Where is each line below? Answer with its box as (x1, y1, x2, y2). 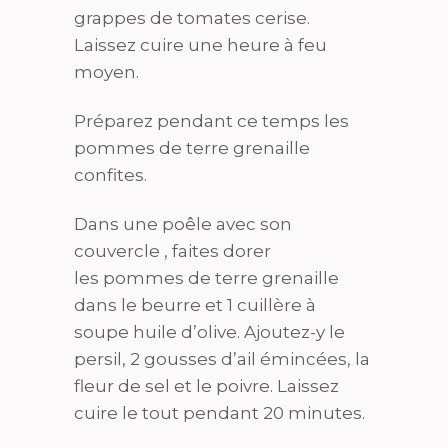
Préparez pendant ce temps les (74, 110, 349, 131)
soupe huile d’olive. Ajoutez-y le (74, 321, 345, 342)
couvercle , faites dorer (74, 240, 271, 261)
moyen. (74, 61, 139, 82)
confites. (74, 164, 147, 185)
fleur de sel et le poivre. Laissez (74, 375, 339, 396)
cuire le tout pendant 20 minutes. (74, 402, 365, 423)
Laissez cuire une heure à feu (74, 34, 327, 55)
